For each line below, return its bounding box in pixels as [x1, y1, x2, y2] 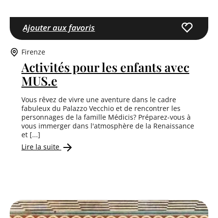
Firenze [21, 47, 45, 57]
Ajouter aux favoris [23, 21, 95, 33]
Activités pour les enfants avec [21, 59, 189, 75]
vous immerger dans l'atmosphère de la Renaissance [21, 121, 194, 131]
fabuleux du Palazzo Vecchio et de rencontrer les [21, 104, 181, 113]
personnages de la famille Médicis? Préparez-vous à [21, 112, 191, 122]
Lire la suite [21, 142, 61, 152]
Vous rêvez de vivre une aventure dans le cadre [21, 95, 176, 105]
